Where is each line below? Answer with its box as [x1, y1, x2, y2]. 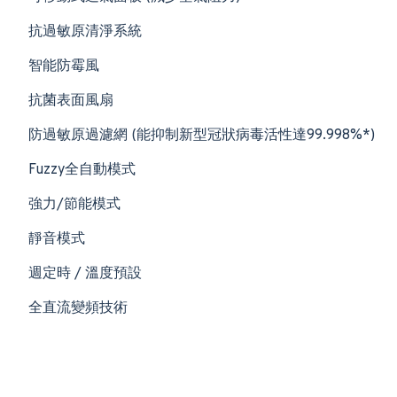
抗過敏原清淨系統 [28, 23, 142, 41]
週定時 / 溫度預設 [28, 265, 142, 283]
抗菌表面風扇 [28, 92, 113, 110]
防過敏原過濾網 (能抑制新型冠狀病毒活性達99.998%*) [28, 127, 375, 144]
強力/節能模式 [28, 196, 121, 214]
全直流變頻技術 [28, 300, 128, 317]
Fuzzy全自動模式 [28, 161, 136, 179]
